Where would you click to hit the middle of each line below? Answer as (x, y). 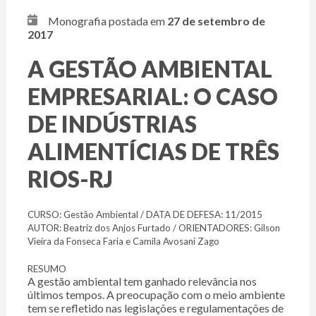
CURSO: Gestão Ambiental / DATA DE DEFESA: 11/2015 (145, 215)
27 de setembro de (216, 21)
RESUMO (47, 269)
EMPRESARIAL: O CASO (152, 97)
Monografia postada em (106, 21)
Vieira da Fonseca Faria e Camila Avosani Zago (123, 242)
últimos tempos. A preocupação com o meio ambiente (156, 295)
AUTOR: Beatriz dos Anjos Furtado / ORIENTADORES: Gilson (153, 228)
